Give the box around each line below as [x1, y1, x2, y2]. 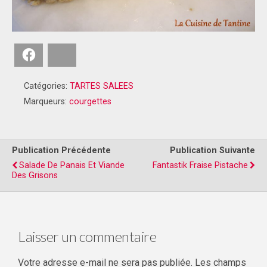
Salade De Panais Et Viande [19, 160, 125, 171]
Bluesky [70, 49, 100, 60]
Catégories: [24, 81, 70, 92]
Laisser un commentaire [18, 228, 157, 246]
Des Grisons [12, 170, 58, 181]
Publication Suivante [170, 145, 255, 156]
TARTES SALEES [70, 81, 133, 92]
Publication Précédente [12, 145, 111, 156]
